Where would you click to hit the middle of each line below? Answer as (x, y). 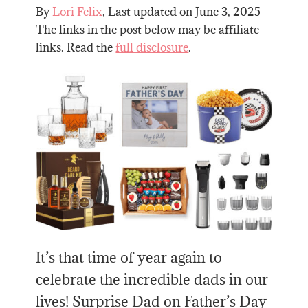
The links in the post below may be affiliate (148, 30)
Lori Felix (78, 12)
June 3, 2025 (228, 12)
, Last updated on (149, 12)
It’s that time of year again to (129, 257)
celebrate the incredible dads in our (152, 279)
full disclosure (152, 48)
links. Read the (76, 48)
